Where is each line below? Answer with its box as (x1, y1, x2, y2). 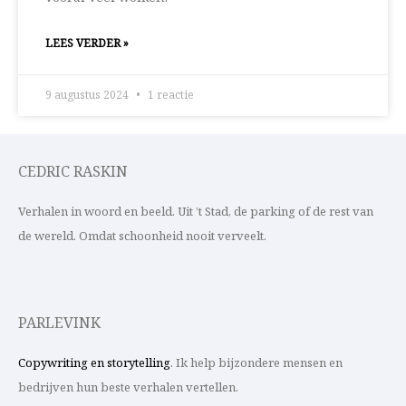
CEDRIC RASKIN (18, 161, 128, 185)
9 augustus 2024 (45, 86, 131, 104)
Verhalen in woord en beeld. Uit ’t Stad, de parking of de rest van (18, 203, 373, 222)
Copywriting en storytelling (18, 353, 170, 372)
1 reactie (145, 86, 194, 104)
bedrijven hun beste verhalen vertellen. (18, 378, 241, 397)
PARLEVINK (18, 312, 101, 335)
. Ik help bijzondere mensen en (170, 353, 343, 372)
